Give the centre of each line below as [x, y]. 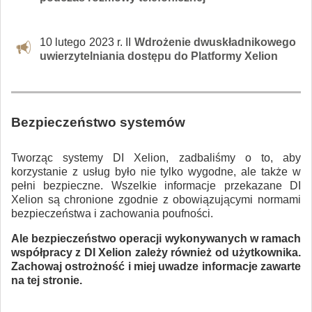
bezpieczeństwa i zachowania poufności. [112, 213]
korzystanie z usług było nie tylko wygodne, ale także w [156, 171]
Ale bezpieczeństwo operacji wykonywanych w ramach [156, 238]
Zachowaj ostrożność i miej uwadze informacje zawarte [156, 266]
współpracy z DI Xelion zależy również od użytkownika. [156, 252]
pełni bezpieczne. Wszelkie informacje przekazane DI [156, 185]
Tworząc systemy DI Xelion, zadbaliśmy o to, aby [156, 157]
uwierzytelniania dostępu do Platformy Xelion [159, 56]
